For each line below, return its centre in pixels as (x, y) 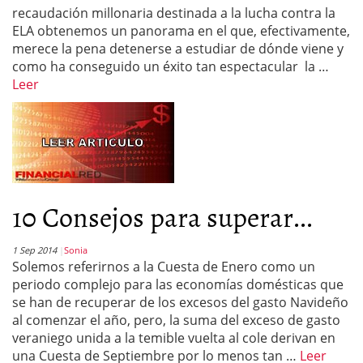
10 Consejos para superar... (162, 216)
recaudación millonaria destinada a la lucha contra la (174, 13)
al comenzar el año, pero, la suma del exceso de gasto (176, 320)
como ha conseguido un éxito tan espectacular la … (171, 66)
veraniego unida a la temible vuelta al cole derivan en (174, 338)
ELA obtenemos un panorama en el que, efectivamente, (181, 31)
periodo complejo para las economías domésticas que (178, 284)
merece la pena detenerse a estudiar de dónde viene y (178, 49)
